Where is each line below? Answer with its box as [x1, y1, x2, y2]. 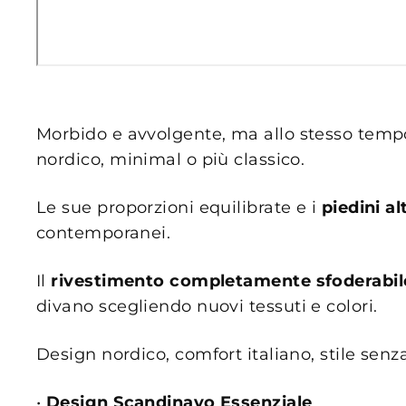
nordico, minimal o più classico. [36, 149, 305, 169]
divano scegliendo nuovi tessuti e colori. [36, 295, 378, 316]
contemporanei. [36, 222, 171, 243]
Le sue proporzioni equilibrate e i [36, 197, 322, 217]
